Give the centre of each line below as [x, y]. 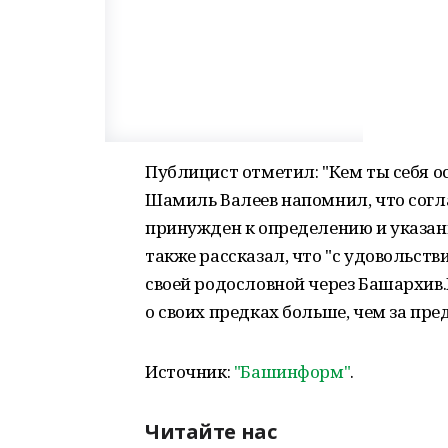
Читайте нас [211, 431]
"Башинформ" [292, 371]
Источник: [189, 371]
